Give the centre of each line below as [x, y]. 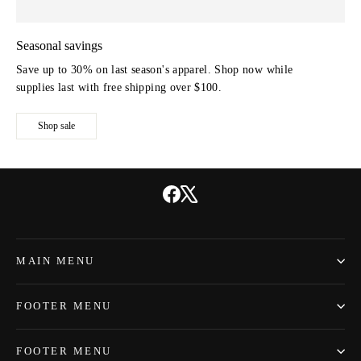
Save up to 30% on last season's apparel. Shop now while [155, 70]
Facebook [203, 193]
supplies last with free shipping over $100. [119, 88]
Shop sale [56, 126]
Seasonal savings [59, 46]
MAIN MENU [56, 261]
